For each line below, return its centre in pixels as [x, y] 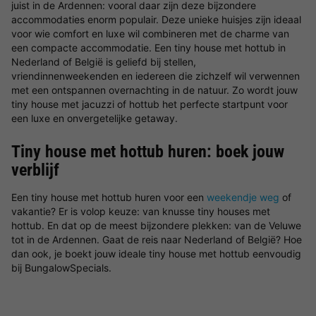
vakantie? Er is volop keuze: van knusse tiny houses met [141, 211]
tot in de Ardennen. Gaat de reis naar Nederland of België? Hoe [157, 239]
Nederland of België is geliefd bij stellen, [104, 62]
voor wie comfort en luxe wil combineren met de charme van [150, 34]
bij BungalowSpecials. [61, 268]
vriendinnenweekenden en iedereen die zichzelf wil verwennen [156, 76]
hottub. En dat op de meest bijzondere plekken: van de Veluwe [156, 225]
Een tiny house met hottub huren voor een [109, 197]
